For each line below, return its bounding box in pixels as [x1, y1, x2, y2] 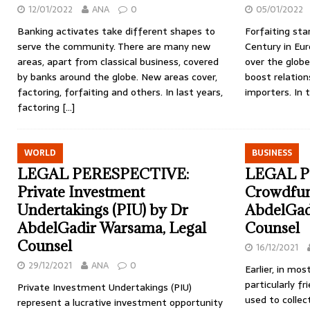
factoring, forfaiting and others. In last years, [17, 84, 223, 100]
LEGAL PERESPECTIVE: [17, 165, 189, 183]
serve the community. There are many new [17, 39, 210, 54]
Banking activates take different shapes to [17, 24, 215, 39]
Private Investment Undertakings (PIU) [17, 280, 192, 295]
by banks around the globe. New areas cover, [17, 69, 217, 84]
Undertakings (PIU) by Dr [17, 201, 188, 219]
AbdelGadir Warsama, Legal [17, 219, 206, 237]
